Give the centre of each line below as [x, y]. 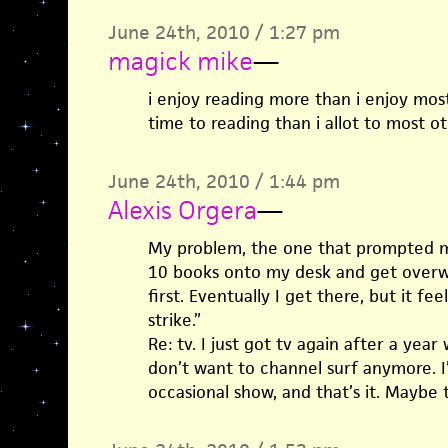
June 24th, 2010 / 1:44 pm [223, 181]
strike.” [174, 320]
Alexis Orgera [182, 210]
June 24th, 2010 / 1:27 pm [223, 32]
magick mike [180, 61]
